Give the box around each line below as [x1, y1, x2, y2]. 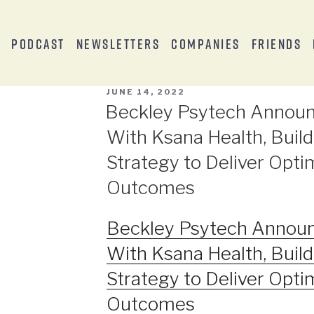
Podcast [11, 34, 65, 52]
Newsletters [76, 34, 161, 52]
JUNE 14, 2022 [106, 87, 185, 97]
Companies [171, 34, 240, 52]
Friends [251, 34, 302, 52]
